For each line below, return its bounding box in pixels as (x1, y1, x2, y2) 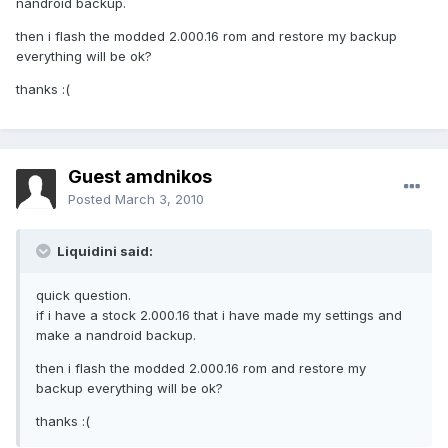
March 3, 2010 (115, 191, 204, 208)
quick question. (36, 287, 131, 304)
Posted (68, 191, 115, 208)
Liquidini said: (54, 243, 153, 260)
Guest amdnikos (68, 166, 212, 188)
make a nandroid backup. (36, 327, 196, 344)
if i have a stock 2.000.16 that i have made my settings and (36, 307, 402, 324)
